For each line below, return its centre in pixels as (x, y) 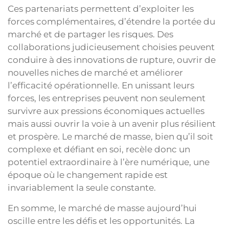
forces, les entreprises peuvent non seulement (107, 98)
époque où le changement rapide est (88, 175)
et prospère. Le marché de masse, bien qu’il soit (110, 137)
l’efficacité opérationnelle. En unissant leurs (101, 86)
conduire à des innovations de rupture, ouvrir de (112, 60)
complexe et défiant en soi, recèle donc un (99, 150)
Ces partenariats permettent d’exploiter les (101, 9)
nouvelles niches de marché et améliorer (95, 73)
